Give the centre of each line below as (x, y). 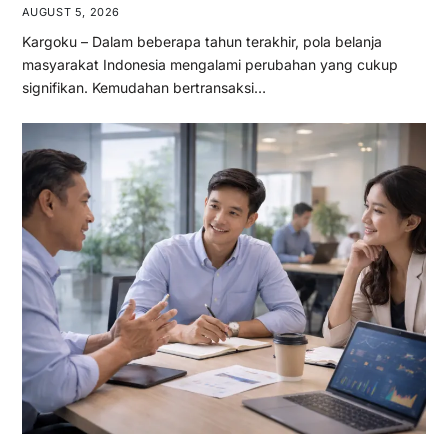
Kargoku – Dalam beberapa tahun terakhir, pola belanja (201, 42)
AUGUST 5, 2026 (70, 12)
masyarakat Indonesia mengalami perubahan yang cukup (209, 65)
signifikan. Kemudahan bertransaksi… (143, 88)
